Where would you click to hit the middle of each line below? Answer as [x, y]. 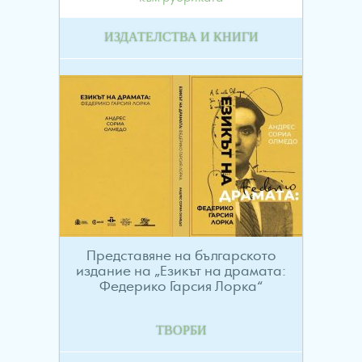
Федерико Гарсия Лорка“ [181, 287]
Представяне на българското [181, 257]
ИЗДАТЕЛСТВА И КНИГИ [181, 38]
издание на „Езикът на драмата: [181, 272]
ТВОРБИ [181, 331]
